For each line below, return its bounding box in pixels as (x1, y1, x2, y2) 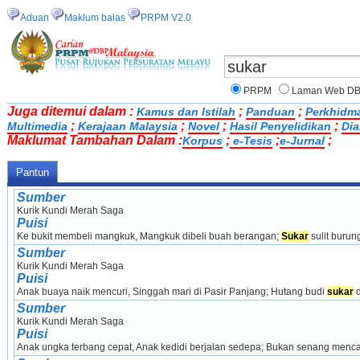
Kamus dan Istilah (137, 105, 235, 118)
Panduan (246, 105, 295, 118)
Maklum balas (64, 12, 125, 23)
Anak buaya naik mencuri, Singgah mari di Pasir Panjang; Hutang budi (16, 286, 327, 298)
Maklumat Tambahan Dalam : (7, 133, 182, 147)
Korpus (182, 134, 223, 147)
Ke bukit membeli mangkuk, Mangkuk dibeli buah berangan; (16, 231, 281, 243)
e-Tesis (230, 134, 272, 147)
